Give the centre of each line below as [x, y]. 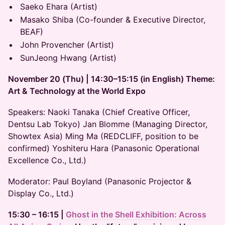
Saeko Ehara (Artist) [59, 7]
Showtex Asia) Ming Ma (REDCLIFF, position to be [103, 136]
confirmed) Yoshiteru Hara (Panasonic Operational [104, 148]
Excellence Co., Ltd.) [47, 160]
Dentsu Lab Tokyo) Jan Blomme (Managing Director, [108, 124]
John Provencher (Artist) [67, 45]
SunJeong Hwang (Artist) [68, 58]
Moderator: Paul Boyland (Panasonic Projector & [100, 181]
